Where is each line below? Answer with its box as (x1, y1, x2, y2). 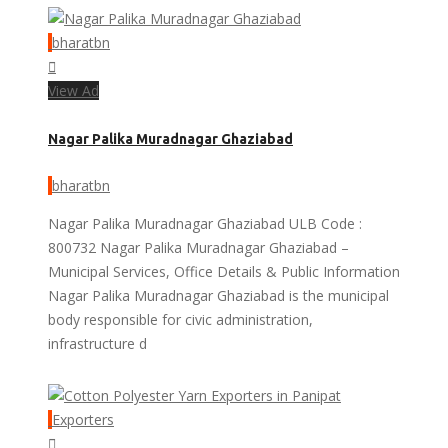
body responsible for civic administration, (48, 309, 313, 329)
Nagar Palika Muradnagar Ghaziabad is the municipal (48, 285, 389, 305)
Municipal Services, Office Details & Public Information (48, 261, 400, 281)
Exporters (52, 409, 114, 429)
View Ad (48, 81, 99, 101)
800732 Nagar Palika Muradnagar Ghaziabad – (48, 237, 349, 257)
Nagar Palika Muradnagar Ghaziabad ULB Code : (48, 213, 362, 233)
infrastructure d (48, 333, 147, 353)
